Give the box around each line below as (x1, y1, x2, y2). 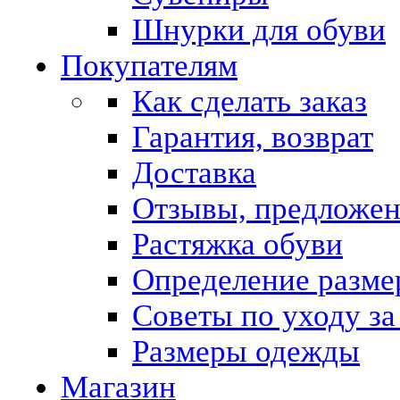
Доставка (132, 155, 256, 190)
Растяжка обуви (132, 227, 343, 262)
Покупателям (61, 48, 237, 83)
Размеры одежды (132, 334, 360, 369)
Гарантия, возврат (132, 120, 373, 154)
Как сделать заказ (132, 84, 367, 119)
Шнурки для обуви (132, 12, 386, 47)
